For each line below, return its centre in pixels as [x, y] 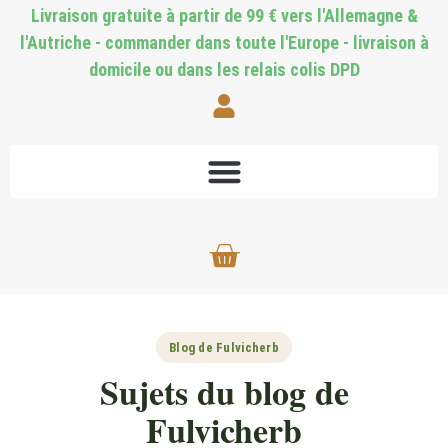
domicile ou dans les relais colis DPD [224, 69]
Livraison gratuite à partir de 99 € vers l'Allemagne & [224, 15]
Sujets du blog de [224, 391]
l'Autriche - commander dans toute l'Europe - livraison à [224, 42]
